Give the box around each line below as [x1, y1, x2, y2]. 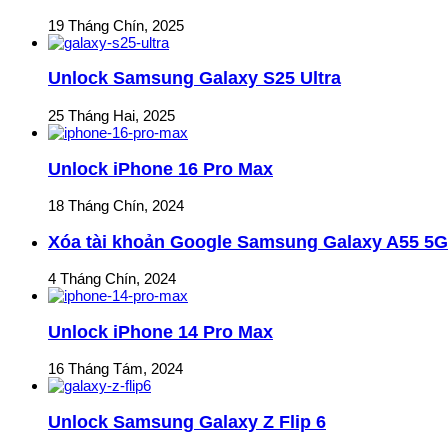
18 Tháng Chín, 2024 [48, 197, 184, 215]
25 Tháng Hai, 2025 [48, 107, 175, 125]
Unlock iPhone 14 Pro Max [48, 321, 273, 342]
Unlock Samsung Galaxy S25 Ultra [48, 68, 341, 89]
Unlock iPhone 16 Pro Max [48, 158, 273, 179]
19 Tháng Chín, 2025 [48, 16, 184, 34]
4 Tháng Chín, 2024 [48, 270, 176, 288]
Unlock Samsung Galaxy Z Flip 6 [48, 411, 326, 432]
